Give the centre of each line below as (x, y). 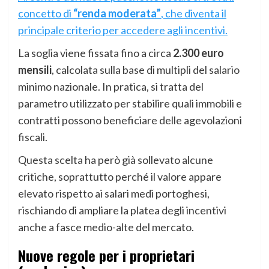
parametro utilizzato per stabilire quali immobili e (130, 103)
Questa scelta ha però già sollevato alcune (116, 159)
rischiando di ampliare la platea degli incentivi (122, 210)
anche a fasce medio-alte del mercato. (106, 227)
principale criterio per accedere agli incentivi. (123, 30)
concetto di (46, 13)
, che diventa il (194, 13)
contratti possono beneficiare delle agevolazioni (130, 120)
